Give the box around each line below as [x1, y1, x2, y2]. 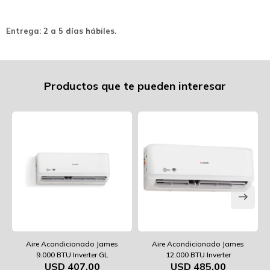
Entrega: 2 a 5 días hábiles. [6, 25, 116, 36]
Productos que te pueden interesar [44, 78, 226, 93]
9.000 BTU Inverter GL [36, 250, 108, 259]
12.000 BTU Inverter [165, 250, 231, 259]
